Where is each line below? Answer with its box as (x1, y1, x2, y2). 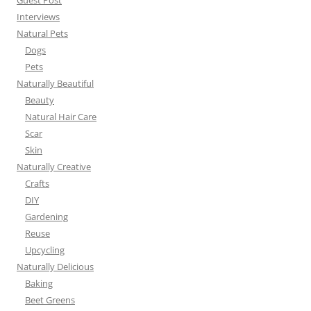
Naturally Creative (17, 160, 91, 174)
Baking (25, 277, 53, 290)
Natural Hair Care (25, 110, 96, 124)
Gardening (25, 210, 68, 224)
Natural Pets (17, 27, 68, 40)
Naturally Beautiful (17, 77, 94, 90)
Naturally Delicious (17, 260, 94, 274)
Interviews (17, 10, 60, 24)
